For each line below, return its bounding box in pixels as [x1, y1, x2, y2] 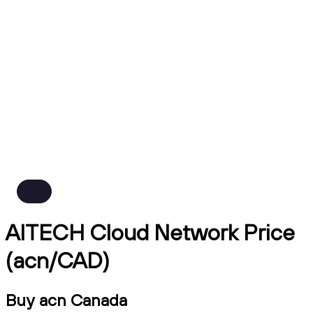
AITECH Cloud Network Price [6, 218, 295, 247]
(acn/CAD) [6, 246, 110, 275]
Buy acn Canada [6, 289, 127, 310]
